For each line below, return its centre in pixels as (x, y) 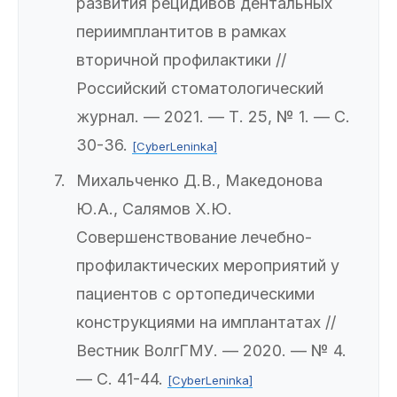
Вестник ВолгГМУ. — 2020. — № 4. (211, 351)
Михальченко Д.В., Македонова (199, 181)
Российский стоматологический (200, 89)
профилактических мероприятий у (208, 266)
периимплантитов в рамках (181, 32)
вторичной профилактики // (181, 60)
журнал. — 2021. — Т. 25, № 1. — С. (213, 117)
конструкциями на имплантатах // (206, 323)
